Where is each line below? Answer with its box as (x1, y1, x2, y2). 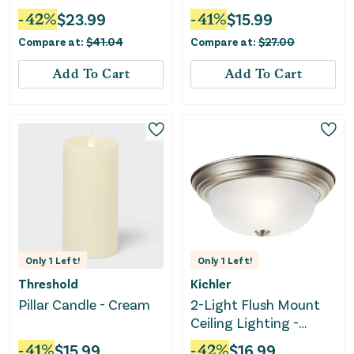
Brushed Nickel (190, 332, 284, 350)
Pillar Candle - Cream (18, 296, 150, 314)
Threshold (18, 276, 78, 292)
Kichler (190, 276, 231, 292)
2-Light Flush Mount (190, 296, 320, 314)
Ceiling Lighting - (190, 314, 299, 332)
